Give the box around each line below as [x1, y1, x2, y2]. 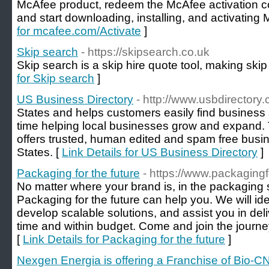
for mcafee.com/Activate [17, 25, 141, 37]
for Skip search [17, 72, 94, 85]
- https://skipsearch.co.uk [81, 46, 210, 58]
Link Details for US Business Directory [62, 146, 258, 159]
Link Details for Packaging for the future [23, 233, 225, 246]
